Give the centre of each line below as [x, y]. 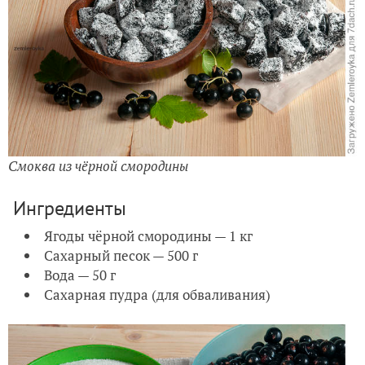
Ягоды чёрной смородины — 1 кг [148, 236]
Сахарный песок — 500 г [121, 256]
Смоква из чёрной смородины [98, 166]
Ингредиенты [67, 209]
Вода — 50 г [80, 275]
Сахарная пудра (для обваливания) [157, 295]
